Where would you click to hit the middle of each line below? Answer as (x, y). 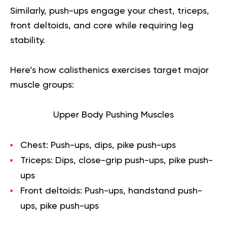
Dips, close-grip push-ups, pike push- (133, 161)
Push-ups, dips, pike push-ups (112, 145)
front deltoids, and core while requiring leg (102, 26)
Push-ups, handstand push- (142, 191)
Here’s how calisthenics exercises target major (109, 70)
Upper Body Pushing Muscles (113, 115)
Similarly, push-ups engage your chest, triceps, (110, 11)
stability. (28, 41)
